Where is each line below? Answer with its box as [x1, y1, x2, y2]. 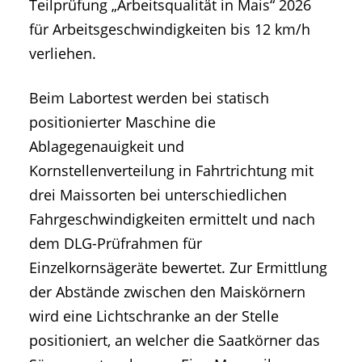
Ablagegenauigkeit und [29, 137, 184, 157]
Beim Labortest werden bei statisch [29, 88, 269, 108]
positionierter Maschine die [29, 112, 216, 133]
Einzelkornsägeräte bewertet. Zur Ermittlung [29, 258, 327, 278]
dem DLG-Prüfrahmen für [29, 234, 202, 254]
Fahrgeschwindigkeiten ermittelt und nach [29, 209, 315, 229]
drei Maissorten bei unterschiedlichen [29, 185, 287, 205]
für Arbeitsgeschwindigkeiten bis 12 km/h [29, 19, 310, 40]
